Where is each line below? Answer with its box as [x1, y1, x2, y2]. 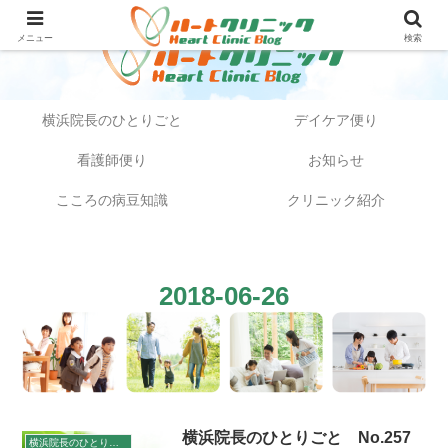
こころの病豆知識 [56, 192, 168, 209]
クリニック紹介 [287, 192, 385, 209]
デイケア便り [294, 112, 378, 129]
